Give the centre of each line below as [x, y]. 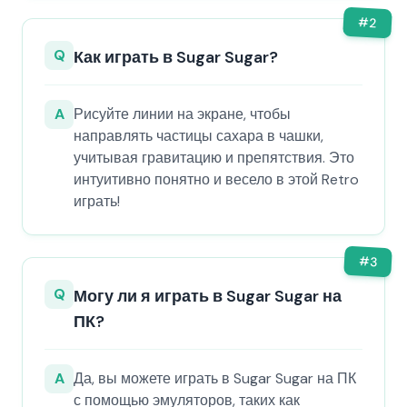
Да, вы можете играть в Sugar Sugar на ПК [215, 378]
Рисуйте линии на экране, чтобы [182, 114]
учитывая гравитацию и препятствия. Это [214, 158]
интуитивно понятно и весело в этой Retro [216, 179]
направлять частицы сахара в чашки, [199, 136]
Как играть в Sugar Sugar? [176, 57]
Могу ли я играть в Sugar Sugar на [208, 296]
